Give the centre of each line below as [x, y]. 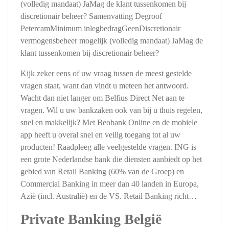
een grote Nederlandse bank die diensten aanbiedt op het [111, 159]
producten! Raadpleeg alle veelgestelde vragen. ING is [108, 147]
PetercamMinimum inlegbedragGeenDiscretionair [100, 28]
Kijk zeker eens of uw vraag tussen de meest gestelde [106, 73]
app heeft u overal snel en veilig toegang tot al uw [100, 135]
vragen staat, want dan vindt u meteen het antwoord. [105, 86]
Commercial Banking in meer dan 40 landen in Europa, [110, 184]
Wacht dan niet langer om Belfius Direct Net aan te [102, 98]
